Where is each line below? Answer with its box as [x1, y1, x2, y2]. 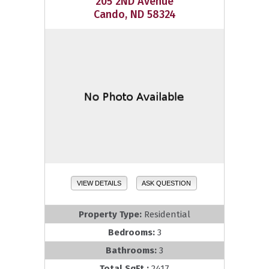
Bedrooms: [107, 227, 157, 238]
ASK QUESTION [142, 180, 192, 187]
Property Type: [79, 209, 144, 220]
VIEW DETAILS [76, 180, 121, 187]
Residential [144, 209, 190, 220]
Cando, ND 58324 [93, 8, 176, 22]
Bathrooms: [106, 245, 159, 256]
